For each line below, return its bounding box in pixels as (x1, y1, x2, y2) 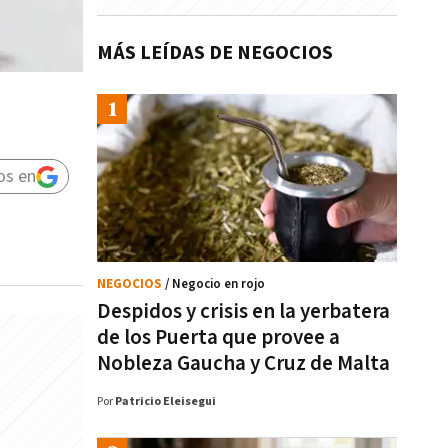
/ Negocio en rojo (165, 276, 265, 293)
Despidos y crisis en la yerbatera (97, 298, 390, 325)
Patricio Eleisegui (115, 394, 216, 409)
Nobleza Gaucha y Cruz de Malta (97, 350, 390, 377)
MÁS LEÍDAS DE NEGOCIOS (97, 40, 333, 66)
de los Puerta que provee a (97, 324, 340, 351)
